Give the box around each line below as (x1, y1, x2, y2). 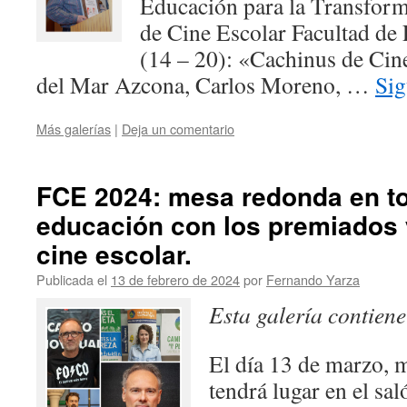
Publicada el (36, 270, 107, 289)
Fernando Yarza (266, 270, 360, 289)
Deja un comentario (122, 119, 234, 138)
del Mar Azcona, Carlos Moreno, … (36, 69, 375, 100)
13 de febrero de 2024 (111, 270, 240, 289)
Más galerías (36, 119, 111, 138)
